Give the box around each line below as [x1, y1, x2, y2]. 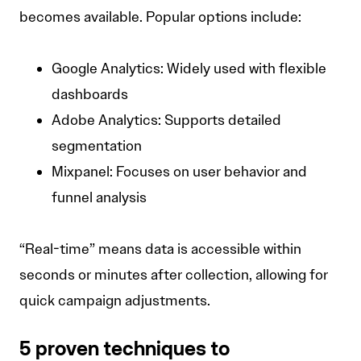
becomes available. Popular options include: [19, 8, 301, 27]
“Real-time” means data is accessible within [19, 240, 301, 259]
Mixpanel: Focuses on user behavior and [52, 163, 307, 181]
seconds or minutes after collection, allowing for [19, 266, 328, 284]
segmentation [52, 137, 142, 156]
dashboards [52, 85, 128, 104]
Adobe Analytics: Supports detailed [52, 111, 281, 130]
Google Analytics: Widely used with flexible [52, 60, 326, 78]
